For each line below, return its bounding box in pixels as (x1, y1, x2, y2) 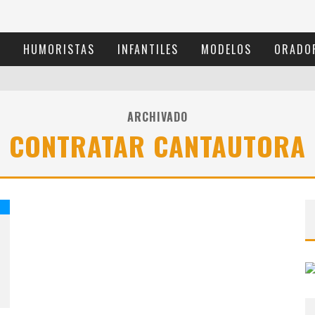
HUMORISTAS (23, 41, 95, 58)
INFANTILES (117, 41, 179, 58)
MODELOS (201, 41, 252, 58)
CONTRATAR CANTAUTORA (9, 126, 306, 165)
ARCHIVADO (127, 108, 188, 125)
